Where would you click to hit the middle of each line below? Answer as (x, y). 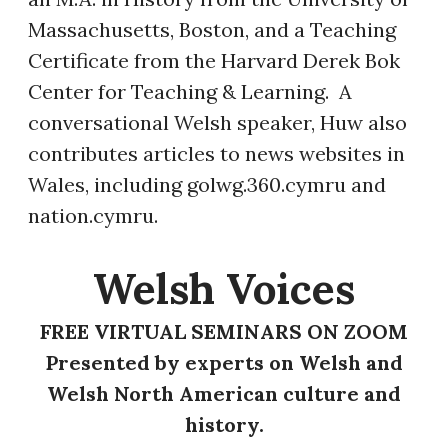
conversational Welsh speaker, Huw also (217, 122)
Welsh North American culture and (224, 393)
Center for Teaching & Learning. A (190, 91)
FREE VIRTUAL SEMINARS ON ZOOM (224, 331)
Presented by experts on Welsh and (224, 362)
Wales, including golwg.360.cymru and (207, 184)
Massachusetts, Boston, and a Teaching (212, 29)
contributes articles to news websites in (216, 153)
